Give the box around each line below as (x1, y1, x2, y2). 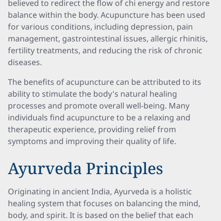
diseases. (8, 57, 42, 68)
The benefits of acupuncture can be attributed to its (8, 76, 201, 87)
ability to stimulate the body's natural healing (8, 88, 177, 99)
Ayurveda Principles (8, 157, 163, 179)
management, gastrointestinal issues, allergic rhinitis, (8, 33, 208, 44)
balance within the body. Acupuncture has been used (8, 9, 205, 20)
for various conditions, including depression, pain (8, 21, 193, 32)
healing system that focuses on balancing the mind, (8, 198, 200, 209)
